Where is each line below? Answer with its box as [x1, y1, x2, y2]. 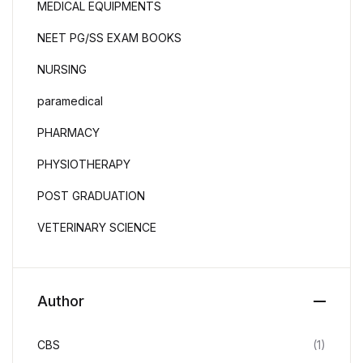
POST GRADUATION [37, 189, 145, 203]
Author [37, 293, 84, 310]
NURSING [37, 62, 87, 76]
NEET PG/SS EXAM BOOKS [37, 31, 181, 45]
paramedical [37, 94, 103, 108]
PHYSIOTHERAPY [37, 157, 130, 171]
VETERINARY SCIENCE [37, 220, 156, 234]
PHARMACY [37, 126, 100, 139]
